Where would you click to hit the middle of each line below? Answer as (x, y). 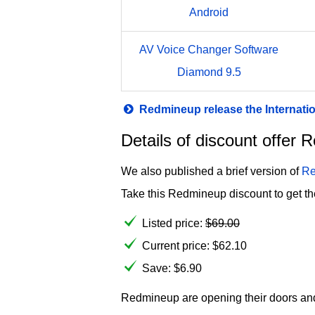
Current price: (177, 246)
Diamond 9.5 (209, 72)
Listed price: (174, 223)
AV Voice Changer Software (209, 50)
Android (209, 12)
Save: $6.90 (172, 268)
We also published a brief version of (211, 171)
